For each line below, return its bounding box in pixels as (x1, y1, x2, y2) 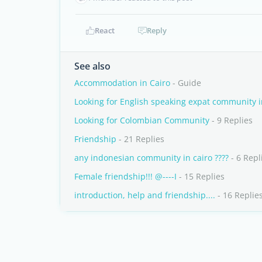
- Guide (170, 77, 201, 88)
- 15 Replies (177, 171, 225, 182)
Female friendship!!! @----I (74, 171, 177, 182)
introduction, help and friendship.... (74, 189, 215, 201)
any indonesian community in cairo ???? (74, 152, 229, 163)
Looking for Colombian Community (74, 115, 209, 126)
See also (74, 60, 111, 73)
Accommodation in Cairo (74, 77, 170, 88)
